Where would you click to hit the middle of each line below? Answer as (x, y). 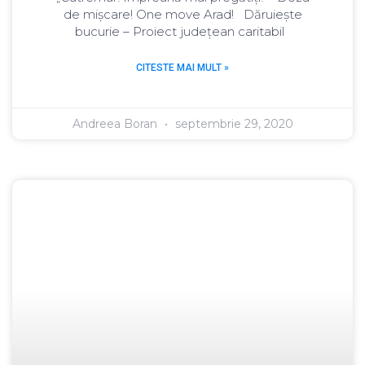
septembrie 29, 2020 (232, 124)
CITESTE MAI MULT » (182, 68)
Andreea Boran (116, 124)
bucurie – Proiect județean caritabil (182, 32)
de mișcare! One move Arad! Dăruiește (182, 15)
